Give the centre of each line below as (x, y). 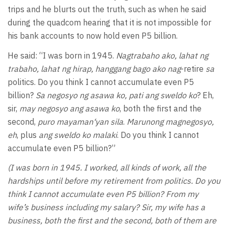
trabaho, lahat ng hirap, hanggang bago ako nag (94, 68)
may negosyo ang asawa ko (69, 108)
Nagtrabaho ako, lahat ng (162, 55)
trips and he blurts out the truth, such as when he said (107, 9)
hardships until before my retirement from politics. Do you (114, 181)
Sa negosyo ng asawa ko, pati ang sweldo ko (116, 95)
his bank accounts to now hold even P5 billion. (93, 36)
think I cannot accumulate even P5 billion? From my (103, 194)
